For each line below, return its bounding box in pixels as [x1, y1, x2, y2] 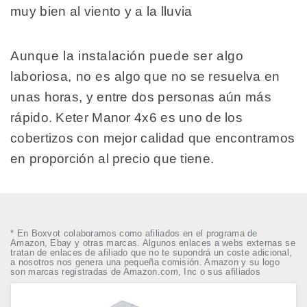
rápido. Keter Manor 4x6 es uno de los [10, 110, 243, 125]
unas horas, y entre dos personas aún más [10, 89, 271, 104]
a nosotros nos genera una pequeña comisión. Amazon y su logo [10, 256, 280, 267]
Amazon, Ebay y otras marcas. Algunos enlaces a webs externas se [10, 237, 295, 248]
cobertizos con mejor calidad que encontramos [10, 130, 295, 145]
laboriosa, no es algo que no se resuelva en [10, 69, 280, 84]
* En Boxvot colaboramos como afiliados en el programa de [10, 228, 258, 238]
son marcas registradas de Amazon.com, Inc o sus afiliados [10, 266, 261, 277]
